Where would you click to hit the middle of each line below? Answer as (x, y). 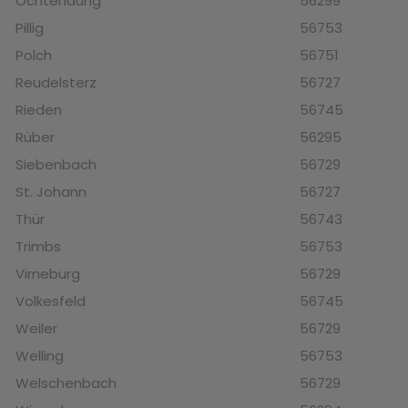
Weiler (36, 329)
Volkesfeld (51, 301)
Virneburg (48, 274)
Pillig (30, 28)
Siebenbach (56, 165)
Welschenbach (66, 383)
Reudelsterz (56, 83)
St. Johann (51, 192)
